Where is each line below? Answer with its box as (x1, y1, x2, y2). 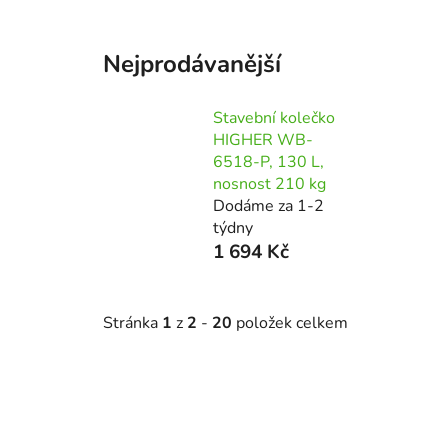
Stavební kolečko (213, 106, 335, 129)
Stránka (103, 312, 162, 335)
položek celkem (232, 312, 348, 335)
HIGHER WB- (213, 128, 313, 151)
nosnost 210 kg (213, 172, 326, 195)
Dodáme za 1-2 (213, 194, 324, 217)
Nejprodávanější (103, 47, 281, 80)
